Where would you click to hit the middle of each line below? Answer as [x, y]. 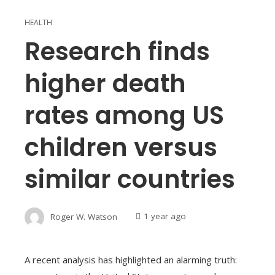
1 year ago [165, 216]
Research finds [117, 51]
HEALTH [38, 22]
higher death [105, 83]
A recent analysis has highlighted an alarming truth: [131, 259]
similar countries [130, 179]
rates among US [124, 115]
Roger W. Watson [84, 216]
